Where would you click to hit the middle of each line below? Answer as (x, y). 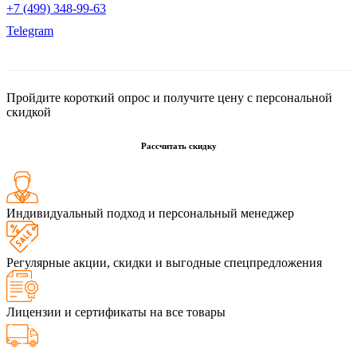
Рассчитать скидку (178, 145)
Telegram (30, 30)
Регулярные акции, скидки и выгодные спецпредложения (164, 262)
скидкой (29, 112)
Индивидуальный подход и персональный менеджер (150, 213)
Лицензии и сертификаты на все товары (116, 312)
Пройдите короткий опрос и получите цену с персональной (169, 97)
